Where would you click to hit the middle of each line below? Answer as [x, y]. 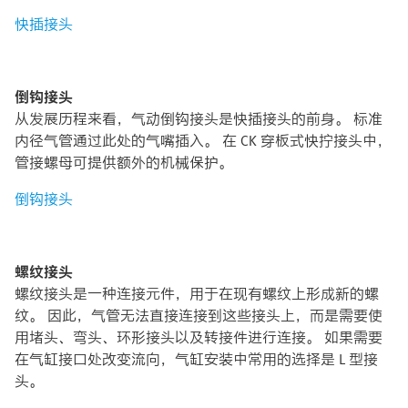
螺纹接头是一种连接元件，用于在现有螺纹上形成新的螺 [197, 293]
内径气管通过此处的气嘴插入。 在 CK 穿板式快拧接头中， [203, 140]
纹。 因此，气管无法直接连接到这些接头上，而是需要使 [199, 315]
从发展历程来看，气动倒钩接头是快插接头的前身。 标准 [199, 118]
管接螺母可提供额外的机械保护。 [124, 162]
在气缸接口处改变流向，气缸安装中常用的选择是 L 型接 [196, 359]
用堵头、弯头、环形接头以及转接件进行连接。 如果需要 [199, 337]
